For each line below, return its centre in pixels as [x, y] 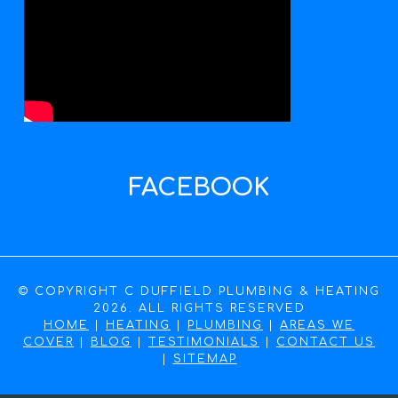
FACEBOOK [199, 187]
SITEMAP [205, 358]
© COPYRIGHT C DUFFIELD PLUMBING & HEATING [199, 291]
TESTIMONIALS [204, 342]
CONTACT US [326, 342]
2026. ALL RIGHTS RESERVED [199, 308]
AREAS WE [317, 325]
